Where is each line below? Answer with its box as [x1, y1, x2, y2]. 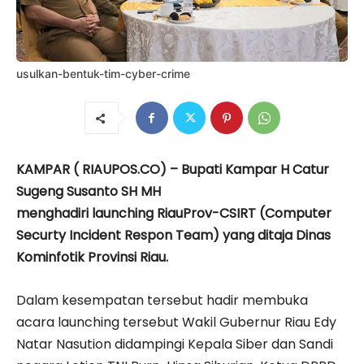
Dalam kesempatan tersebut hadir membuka [16, 291, 308, 310]
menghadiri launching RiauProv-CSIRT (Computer [16, 204, 331, 223]
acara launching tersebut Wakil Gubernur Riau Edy [16, 313, 336, 332]
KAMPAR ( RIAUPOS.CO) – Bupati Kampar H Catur [16, 160, 329, 180]
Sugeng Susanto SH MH [16, 182, 161, 201]
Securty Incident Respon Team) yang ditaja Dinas [16, 226, 331, 245]
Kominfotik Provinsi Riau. [16, 248, 168, 267]
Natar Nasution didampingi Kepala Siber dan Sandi [16, 335, 333, 354]
